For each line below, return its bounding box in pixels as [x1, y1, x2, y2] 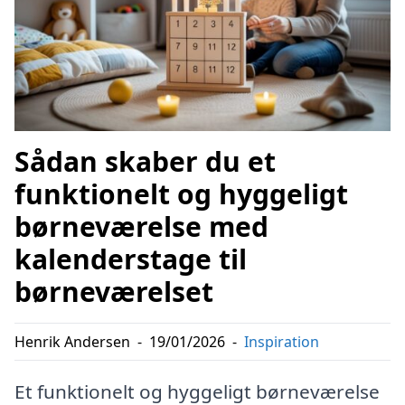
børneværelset [14, 272, 213, 310]
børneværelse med [14, 207, 268, 245]
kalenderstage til [14, 240, 247, 278]
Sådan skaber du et [14, 142, 276, 180]
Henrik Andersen [14, 331, 130, 352]
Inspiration [244, 331, 319, 352]
